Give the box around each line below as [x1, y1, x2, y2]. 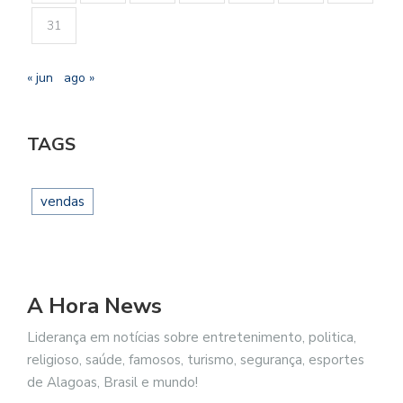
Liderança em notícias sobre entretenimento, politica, [27, 328, 356, 347]
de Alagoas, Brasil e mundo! [27, 373, 198, 392]
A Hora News [27, 291, 162, 321]
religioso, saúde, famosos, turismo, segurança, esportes [27, 351, 364, 370]
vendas [40, 193, 85, 211]
